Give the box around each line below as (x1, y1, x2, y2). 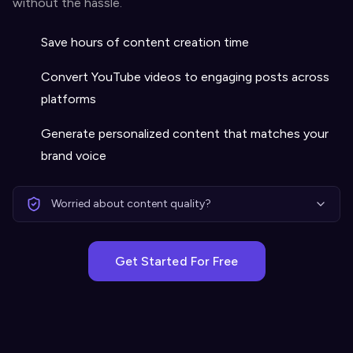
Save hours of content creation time (41, 35, 249, 50)
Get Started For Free (114, 254, 239, 269)
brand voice (41, 148, 106, 163)
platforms (41, 91, 96, 106)
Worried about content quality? (51, 197, 211, 210)
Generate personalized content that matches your (41, 126, 329, 141)
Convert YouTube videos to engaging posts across (41, 69, 329, 84)
